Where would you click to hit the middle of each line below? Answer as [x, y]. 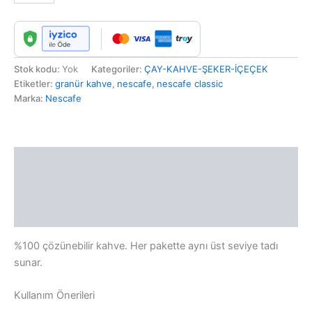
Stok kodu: [38, 69]
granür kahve [84, 84]
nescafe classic [190, 84]
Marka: [30, 99]
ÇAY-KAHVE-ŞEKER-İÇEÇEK [206, 69]
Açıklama [37, 160]
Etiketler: [34, 84]
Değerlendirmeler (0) [67, 214]
